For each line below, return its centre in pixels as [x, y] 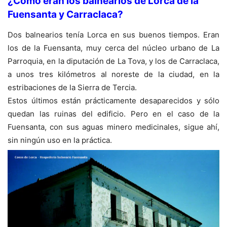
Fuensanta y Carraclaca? [65, 14]
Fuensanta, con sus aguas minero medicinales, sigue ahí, [113, 127]
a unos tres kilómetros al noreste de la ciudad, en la [113, 74]
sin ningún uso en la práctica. [60, 140]
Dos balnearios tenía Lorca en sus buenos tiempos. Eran [113, 35]
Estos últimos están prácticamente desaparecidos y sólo [113, 101]
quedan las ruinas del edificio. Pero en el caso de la [113, 114]
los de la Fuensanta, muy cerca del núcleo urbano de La [113, 48]
